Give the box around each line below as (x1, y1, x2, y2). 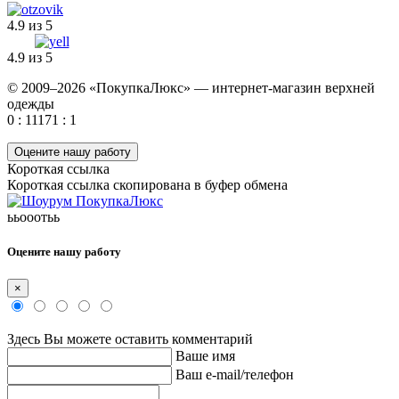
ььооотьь (7, 208, 60, 224)
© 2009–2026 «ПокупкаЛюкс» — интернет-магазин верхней (7, 79, 375, 95)
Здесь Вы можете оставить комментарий (7, 331, 253, 347)
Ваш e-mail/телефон (175, 367, 294, 383)
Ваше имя (175, 348, 235, 364)
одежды (7, 95, 54, 111)
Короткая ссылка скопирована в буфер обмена (7, 176, 288, 192)
